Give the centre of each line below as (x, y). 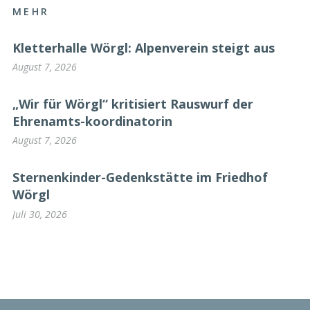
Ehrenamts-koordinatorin (92, 121)
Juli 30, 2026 (40, 214)
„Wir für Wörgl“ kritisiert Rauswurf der (133, 103)
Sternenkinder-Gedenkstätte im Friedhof (140, 177)
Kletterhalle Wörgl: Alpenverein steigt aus (144, 47)
